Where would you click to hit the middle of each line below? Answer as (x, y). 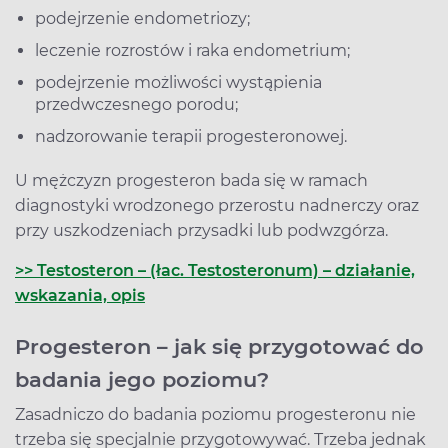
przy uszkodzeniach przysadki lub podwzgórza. (201, 230)
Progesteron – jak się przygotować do (219, 346)
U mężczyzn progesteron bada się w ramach (191, 180)
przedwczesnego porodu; (136, 104)
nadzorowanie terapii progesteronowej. (191, 136)
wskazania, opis (80, 295)
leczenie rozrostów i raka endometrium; (192, 50)
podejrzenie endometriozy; (142, 18)
